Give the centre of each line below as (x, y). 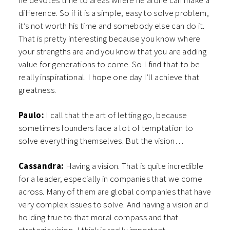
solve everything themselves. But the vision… (101, 141)
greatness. (37, 90)
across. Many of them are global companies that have (115, 192)
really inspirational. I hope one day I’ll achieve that (109, 77)
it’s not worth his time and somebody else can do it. (112, 26)
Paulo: (31, 115)
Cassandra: (41, 166)
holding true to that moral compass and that (99, 217)
